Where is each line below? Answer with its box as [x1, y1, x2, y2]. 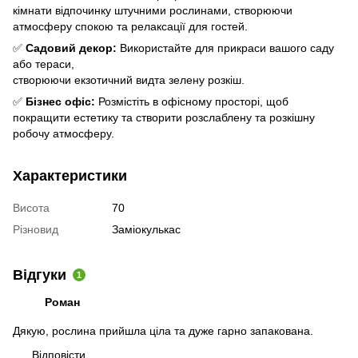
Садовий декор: [26, 41, 117, 54]
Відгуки [13, 266, 66, 283]
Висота [13, 201, 50, 214]
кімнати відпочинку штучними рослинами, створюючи [13, 3, 292, 17]
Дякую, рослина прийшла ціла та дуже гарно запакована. [13, 324, 313, 337]
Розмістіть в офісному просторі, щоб [95, 94, 288, 108]
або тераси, [13, 57, 74, 70]
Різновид [13, 222, 58, 236]
